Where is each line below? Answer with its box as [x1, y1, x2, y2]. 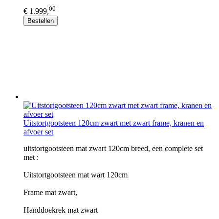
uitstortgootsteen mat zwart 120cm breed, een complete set [23, 144, 203, 153]
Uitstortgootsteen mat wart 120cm [23, 170, 128, 179]
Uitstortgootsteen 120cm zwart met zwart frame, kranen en [23, 118, 204, 127]
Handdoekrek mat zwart [23, 205, 98, 214]
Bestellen [27, 17, 54, 24]
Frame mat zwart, [23, 188, 77, 197]
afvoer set [23, 127, 53, 136]
